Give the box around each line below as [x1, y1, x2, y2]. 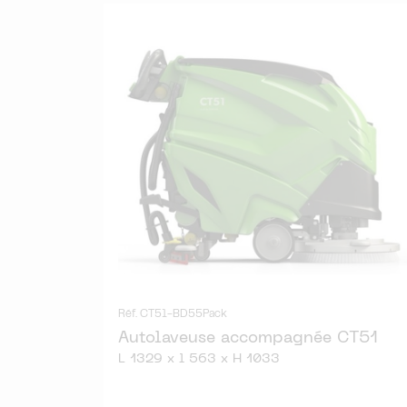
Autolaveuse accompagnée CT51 [118, 330, 378, 346]
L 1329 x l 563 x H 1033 [118, 352, 280, 365]
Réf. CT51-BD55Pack [118, 309, 227, 319]
